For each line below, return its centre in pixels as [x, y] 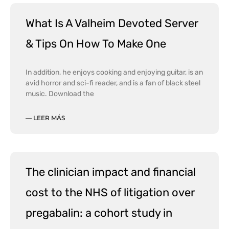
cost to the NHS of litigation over [110, 192]
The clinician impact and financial [111, 172]
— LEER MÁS [45, 118]
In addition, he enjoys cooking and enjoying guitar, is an [114, 72]
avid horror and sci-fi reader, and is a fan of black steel [113, 83]
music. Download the [60, 94]
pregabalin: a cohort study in [99, 213]
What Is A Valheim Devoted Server [112, 23]
